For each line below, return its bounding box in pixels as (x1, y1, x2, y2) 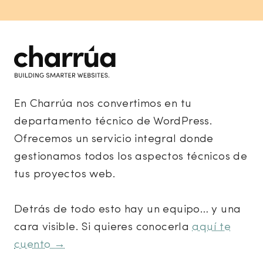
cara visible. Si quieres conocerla (14, 222, 193, 234)
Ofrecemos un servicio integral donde (14, 134, 214, 146)
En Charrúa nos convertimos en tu (14, 99, 192, 110)
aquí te (192, 222, 231, 234)
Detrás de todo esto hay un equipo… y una (14, 204, 241, 216)
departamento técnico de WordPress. (14, 116, 213, 128)
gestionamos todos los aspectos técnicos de (14, 151, 248, 163)
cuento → (14, 240, 66, 251)
